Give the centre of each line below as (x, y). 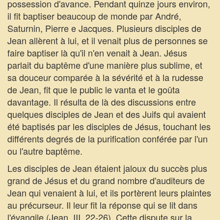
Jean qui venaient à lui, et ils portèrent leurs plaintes (109, 192)
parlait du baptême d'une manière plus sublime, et (105, 65)
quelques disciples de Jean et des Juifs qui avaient (107, 114)
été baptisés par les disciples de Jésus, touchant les (109, 126)
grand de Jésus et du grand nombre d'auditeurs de (106, 180)
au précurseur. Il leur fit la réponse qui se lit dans (102, 205)
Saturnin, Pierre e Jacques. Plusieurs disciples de (104, 28)
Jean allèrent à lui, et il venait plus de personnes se (108, 40)
